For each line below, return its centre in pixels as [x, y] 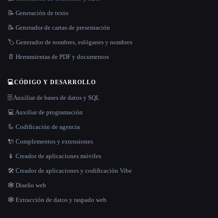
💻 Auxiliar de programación [45, 112]
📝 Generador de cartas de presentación [59, 27]
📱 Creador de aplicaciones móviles [54, 156]
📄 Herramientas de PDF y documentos [58, 56]
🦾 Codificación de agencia [44, 127]
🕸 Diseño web [27, 185]
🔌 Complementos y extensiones [50, 141]
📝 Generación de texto [38, 13]
